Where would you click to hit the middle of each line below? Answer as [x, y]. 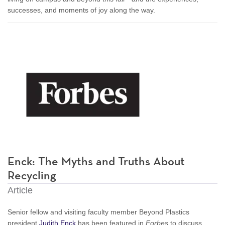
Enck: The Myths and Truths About [96, 161]
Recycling [32, 176]
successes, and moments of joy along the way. [81, 10]
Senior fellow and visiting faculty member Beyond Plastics [98, 212]
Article [20, 190]
